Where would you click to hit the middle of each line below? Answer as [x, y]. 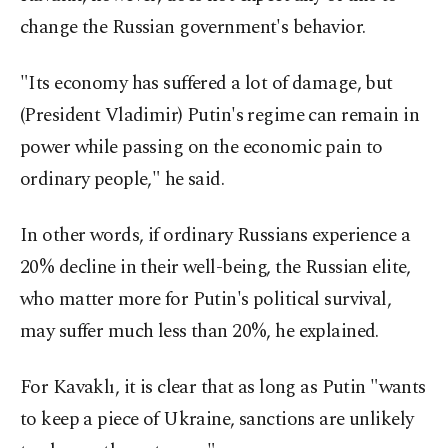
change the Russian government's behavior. [193, 28]
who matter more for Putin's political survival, [206, 300]
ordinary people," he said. [122, 180]
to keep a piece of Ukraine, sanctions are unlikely [217, 420]
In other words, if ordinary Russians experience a [215, 236]
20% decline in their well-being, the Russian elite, [215, 268]
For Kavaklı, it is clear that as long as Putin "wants [223, 388]
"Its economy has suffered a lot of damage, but [206, 84]
